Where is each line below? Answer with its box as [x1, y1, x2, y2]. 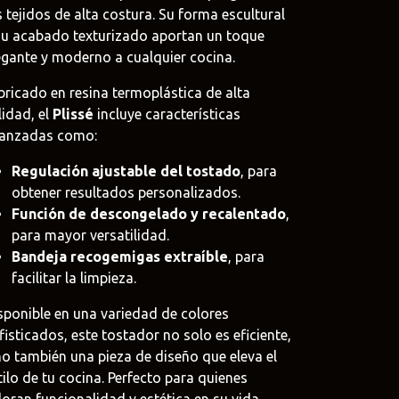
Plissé [53, 106, 94, 123]
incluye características [94, 106, 240, 123]
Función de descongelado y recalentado [12, 206, 286, 223]
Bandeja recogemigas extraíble [12, 248, 228, 265]
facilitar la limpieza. [12, 270, 136, 287]
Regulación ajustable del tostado [12, 163, 240, 180]
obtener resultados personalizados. [12, 184, 240, 201]
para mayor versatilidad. [12, 227, 169, 244]
